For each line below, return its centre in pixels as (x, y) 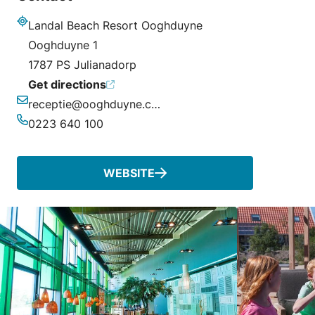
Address (38, 36)
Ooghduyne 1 (63, 45)
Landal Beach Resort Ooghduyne (115, 25)
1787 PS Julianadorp (82, 64)
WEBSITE (129, 173)
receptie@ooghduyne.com (156, 104)
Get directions (67, 84)
